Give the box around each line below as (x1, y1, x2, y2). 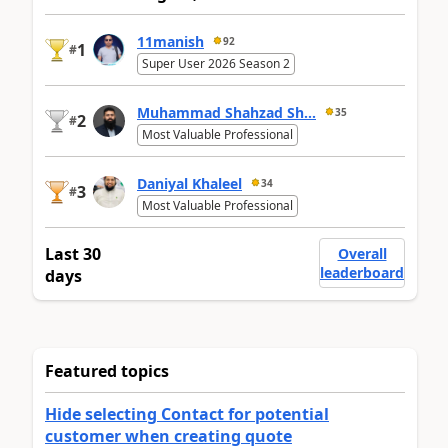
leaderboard (320, 263, 404, 283)
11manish (137, 31, 204, 51)
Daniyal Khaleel (137, 173, 242, 193)
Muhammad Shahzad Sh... (137, 102, 316, 122)
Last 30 (45, 243, 101, 266)
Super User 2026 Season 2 (142, 55, 290, 73)
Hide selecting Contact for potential (45, 403, 329, 426)
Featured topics (45, 360, 169, 383)
